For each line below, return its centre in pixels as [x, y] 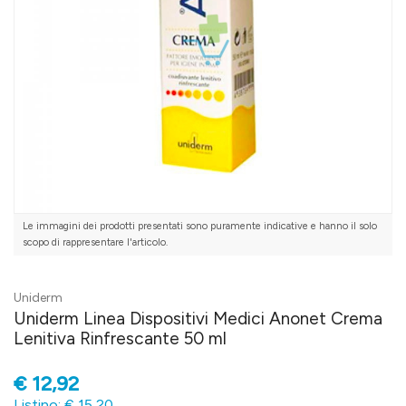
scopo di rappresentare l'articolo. [95, 243]
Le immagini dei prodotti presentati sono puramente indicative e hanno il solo [200, 227]
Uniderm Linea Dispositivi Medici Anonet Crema [198, 319]
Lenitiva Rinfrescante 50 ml [120, 339]
